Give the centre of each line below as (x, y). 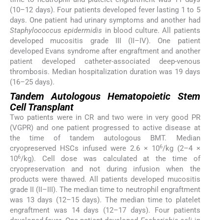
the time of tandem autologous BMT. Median (105, 138)
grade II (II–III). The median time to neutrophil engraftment (105, 189)
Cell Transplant (42, 107)
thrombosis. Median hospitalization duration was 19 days (105, 71)
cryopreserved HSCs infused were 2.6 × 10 (85, 148)
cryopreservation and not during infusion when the (105, 169)
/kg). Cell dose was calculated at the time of (110, 158)
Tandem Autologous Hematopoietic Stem (105, 96)
